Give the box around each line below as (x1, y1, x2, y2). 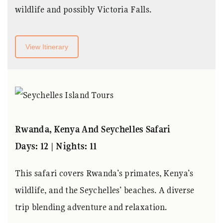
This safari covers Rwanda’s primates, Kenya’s (15, 167, 194, 179)
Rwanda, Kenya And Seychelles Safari (15, 123, 171, 135)
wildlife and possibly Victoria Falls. (15, 3, 152, 15)
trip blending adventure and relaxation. (15, 201, 167, 213)
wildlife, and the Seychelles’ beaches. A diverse (15, 184, 195, 196)
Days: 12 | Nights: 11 (15, 140, 97, 152)
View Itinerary (25, 43, 68, 51)
